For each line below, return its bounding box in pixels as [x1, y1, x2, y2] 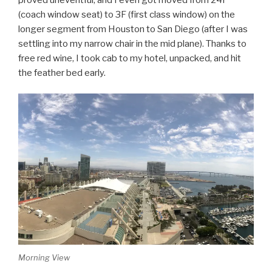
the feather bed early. [18, 67, 106, 78]
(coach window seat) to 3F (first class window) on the [18, 8, 235, 20]
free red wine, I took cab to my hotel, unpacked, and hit [18, 52, 241, 64]
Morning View [18, 252, 70, 262]
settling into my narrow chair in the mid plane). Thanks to [18, 38, 246, 49]
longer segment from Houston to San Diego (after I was [18, 23, 248, 35]
